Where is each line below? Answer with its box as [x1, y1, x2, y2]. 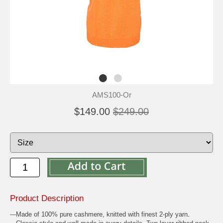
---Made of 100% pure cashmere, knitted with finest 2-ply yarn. [10, 210, 190, 218]
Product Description [10, 193, 84, 203]
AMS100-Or [92, 90, 131, 99]
